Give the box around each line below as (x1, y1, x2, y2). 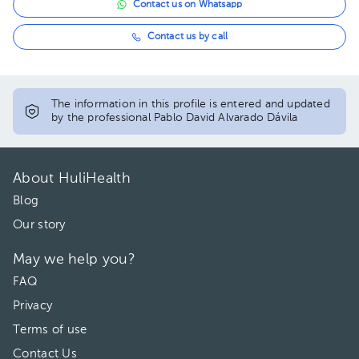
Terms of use (13, 324, 87, 336)
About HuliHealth (13, 171, 131, 186)
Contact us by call (147, 32, 228, 42)
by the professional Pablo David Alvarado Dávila (51, 112, 298, 123)
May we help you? (13, 252, 135, 267)
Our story (13, 219, 66, 231)
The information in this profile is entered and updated (51, 99, 330, 110)
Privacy (13, 300, 53, 312)
